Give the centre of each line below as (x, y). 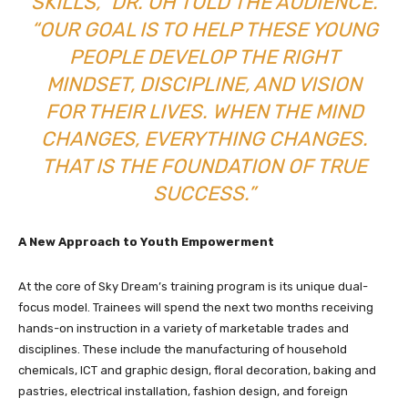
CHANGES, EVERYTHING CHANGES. (204, 139)
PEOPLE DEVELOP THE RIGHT (204, 57)
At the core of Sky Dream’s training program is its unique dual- (193, 287)
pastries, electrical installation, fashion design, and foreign (183, 392)
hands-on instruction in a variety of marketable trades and (184, 329)
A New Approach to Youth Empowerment (146, 242)
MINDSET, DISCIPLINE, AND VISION (204, 85)
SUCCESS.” (204, 194)
